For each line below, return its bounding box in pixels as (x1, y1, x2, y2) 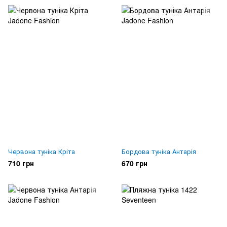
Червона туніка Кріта (8, 146, 75, 156)
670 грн (122, 158, 147, 168)
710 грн (8, 158, 34, 168)
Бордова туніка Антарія (122, 146, 196, 156)
